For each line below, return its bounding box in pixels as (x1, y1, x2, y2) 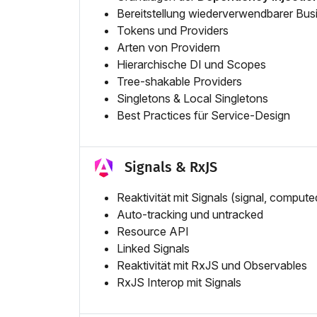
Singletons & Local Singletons (117, 91, 268, 105)
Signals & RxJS (125, 158, 218, 175)
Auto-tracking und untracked (117, 207, 263, 221)
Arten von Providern (117, 40, 220, 54)
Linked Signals (117, 241, 190, 255)
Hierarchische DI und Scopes (117, 57, 266, 71)
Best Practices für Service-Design (117, 108, 290, 122)
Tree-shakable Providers (117, 74, 242, 88)
